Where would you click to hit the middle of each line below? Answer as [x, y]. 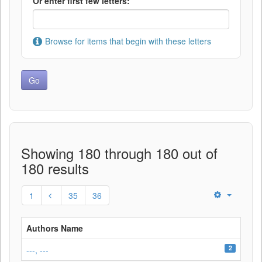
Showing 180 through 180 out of [119, 153]
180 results [55, 168]
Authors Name [55, 228]
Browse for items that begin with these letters [128, 41]
